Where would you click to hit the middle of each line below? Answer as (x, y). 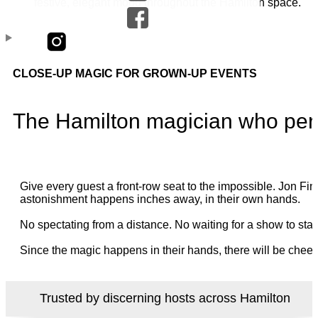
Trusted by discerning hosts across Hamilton (165, 298)
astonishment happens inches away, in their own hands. (160, 199)
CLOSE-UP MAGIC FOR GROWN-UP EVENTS (135, 73)
